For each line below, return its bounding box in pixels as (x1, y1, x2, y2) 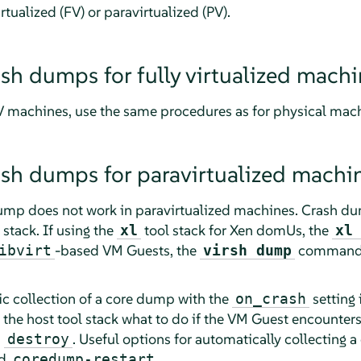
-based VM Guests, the (54, 240, 200, 259)
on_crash (234, 289, 306, 307)
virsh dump (202, 241, 292, 259)
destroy (6, 330, 69, 347)
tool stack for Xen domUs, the (140, 220, 332, 239)
